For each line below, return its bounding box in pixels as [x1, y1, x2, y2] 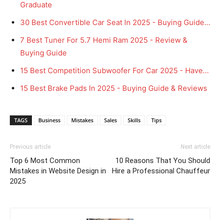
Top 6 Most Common [10, 156, 80, 165]
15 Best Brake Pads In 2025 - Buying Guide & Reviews [20, 83, 207, 93]
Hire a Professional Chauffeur [112, 166, 210, 175]
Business [38, 116, 60, 124]
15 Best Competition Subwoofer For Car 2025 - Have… [20, 65, 209, 75]
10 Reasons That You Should [115, 156, 210, 165]
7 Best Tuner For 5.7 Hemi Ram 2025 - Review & [20, 35, 188, 45]
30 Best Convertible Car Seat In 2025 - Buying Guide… [20, 17, 210, 27]
